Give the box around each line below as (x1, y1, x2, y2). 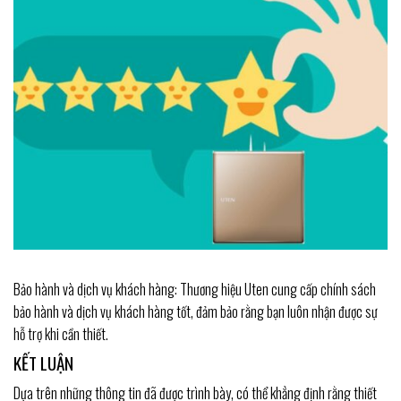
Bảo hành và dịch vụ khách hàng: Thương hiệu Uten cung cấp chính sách (13, 277, 376, 300)
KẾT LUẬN (13, 349, 73, 376)
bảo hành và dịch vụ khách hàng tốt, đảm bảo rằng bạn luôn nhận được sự (13, 300, 378, 322)
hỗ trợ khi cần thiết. (13, 322, 108, 345)
